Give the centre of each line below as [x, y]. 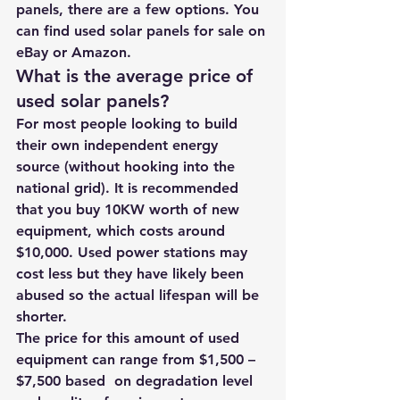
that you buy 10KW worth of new [130, 209]
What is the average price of [137, 76]
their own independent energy [119, 145]
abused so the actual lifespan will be [140, 295]
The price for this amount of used [130, 338]
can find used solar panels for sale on [143, 31]
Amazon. [101, 52]
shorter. [44, 317]
